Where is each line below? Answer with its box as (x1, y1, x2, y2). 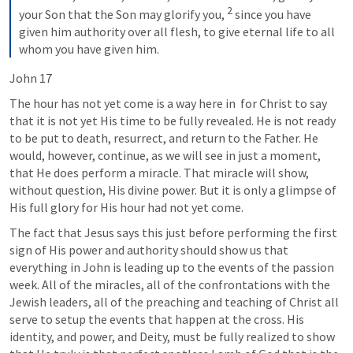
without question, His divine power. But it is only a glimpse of (9, 182, 336, 199)
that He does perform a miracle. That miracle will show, (9, 165, 309, 181)
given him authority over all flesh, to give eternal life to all (19, 24, 335, 40)
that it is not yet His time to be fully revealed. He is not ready (9, 113, 336, 129)
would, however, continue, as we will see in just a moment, (9, 147, 321, 164)
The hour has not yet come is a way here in (9, 95, 238, 112)
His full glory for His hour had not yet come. (9, 199, 243, 216)
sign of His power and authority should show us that (9, 242, 288, 258)
